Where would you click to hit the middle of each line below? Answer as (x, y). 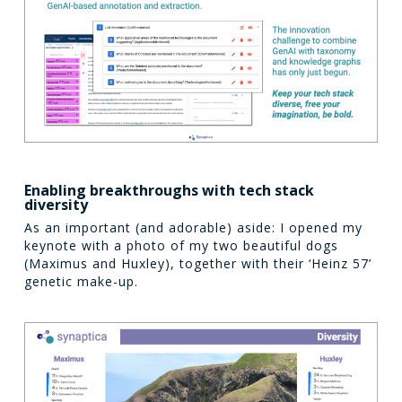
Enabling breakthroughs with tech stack (169, 190)
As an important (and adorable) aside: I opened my (193, 227)
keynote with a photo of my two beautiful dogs (181, 245)
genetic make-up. (81, 281)
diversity (56, 204)
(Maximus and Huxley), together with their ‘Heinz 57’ (197, 263)
